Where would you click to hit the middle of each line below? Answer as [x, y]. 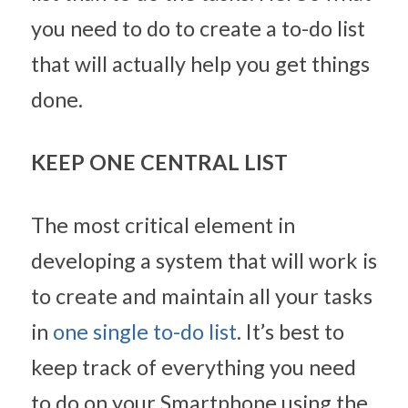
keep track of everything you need [194, 367]
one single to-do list [145, 331]
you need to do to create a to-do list [198, 28]
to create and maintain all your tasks [202, 296]
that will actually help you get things [200, 64]
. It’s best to [291, 331]
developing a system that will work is [204, 260]
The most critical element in [163, 225]
